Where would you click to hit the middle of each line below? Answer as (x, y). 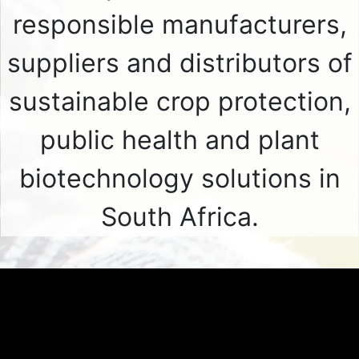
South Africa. (179, 217)
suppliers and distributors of (179, 63)
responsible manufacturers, (179, 24)
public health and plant (179, 140)
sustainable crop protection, (179, 101)
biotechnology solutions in (179, 178)
